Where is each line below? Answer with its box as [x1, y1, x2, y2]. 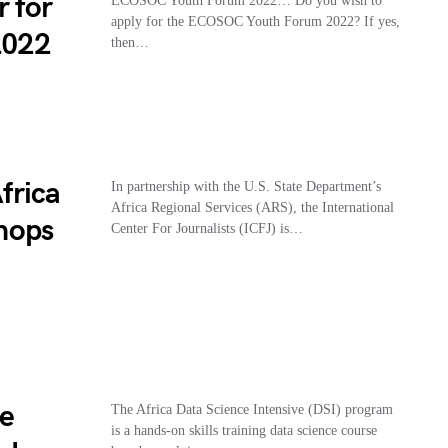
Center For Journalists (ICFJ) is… [110, 220, 303, 236]
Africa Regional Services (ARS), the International [110, 199, 394, 215]
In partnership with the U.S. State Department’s [110, 178, 381, 194]
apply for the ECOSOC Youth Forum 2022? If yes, [110, 13, 400, 29]
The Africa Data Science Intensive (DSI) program [110, 401, 393, 417]
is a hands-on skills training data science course [110, 422, 377, 438]
